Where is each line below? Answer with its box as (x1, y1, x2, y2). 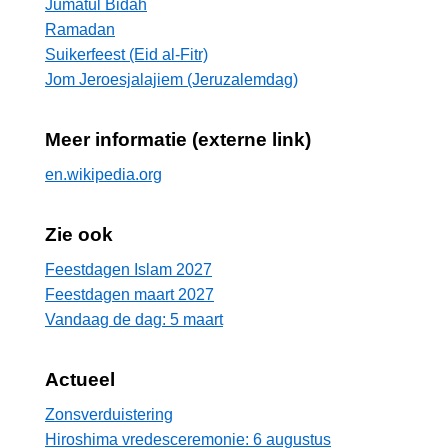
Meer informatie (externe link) (45, 128, 311, 150)
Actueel (45, 368, 115, 390)
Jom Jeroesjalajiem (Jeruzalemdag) (45, 70, 298, 88)
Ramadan (45, 20, 115, 38)
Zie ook (45, 223, 113, 245)
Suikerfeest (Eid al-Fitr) (45, 45, 208, 63)
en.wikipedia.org (45, 165, 162, 183)
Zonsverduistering (45, 405, 173, 423)
